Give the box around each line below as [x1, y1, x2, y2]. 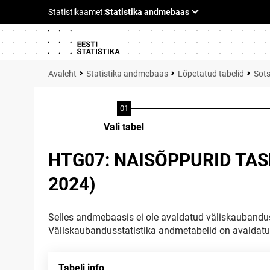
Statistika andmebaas [86, 69, 168, 78]
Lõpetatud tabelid [178, 69, 244, 78]
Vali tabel [104, 121, 144, 133]
